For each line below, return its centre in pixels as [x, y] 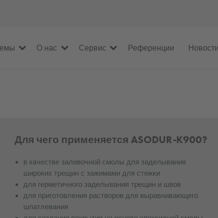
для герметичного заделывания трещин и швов [102, 184]
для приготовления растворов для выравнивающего [110, 195]
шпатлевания [45, 207]
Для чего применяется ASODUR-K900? [111, 139]
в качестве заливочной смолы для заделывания [104, 162]
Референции [151, 48]
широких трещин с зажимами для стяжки [91, 173]
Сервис [93, 48]
